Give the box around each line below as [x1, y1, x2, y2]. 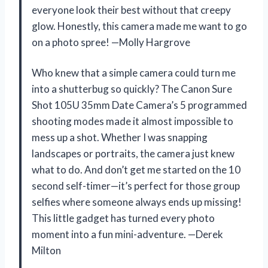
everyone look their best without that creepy [32, 3, 231, 16]
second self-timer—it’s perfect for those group [32, 179, 240, 192]
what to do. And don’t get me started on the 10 [32, 163, 240, 176]
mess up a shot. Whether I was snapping [32, 130, 208, 144]
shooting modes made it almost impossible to [32, 114, 233, 127]
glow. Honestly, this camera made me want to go [32, 19, 247, 32]
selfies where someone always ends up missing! [32, 195, 242, 208]
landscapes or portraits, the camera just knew [32, 147, 234, 160]
